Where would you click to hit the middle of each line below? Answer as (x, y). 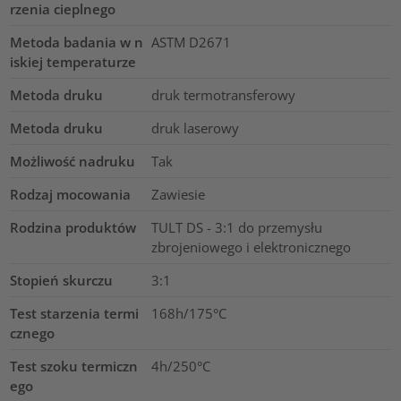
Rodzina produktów (73, 227)
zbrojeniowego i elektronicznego (251, 247)
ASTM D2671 (191, 42)
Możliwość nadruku (73, 161)
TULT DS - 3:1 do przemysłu (236, 227)
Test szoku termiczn (74, 366)
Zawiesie (178, 194)
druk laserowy (195, 128)
